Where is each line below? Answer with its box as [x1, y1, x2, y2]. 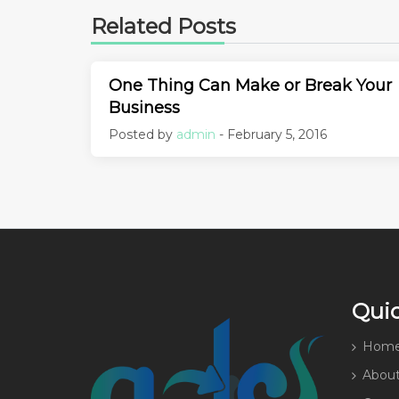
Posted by [109, 126, 176, 142]
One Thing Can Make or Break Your [109, 75, 392, 95]
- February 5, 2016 [216, 126, 327, 142]
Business [109, 97, 180, 118]
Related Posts [91, 12, 236, 39]
